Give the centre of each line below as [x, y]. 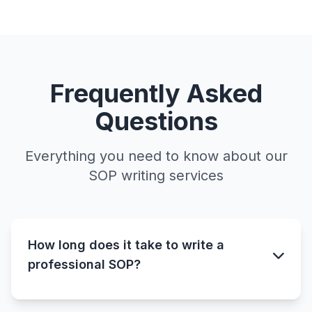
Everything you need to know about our [156, 156]
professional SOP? [84, 264]
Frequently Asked [156, 93]
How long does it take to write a [126, 244]
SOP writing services [156, 175]
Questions [156, 121]
